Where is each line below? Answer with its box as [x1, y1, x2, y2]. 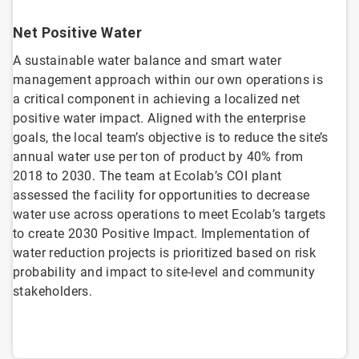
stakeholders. [13, 284, 93, 300]
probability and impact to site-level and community [13, 264, 315, 280]
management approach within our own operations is [13, 72, 324, 88]
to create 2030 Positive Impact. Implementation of [13, 226, 311, 242]
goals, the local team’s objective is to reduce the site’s [13, 130, 329, 146]
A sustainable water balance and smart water [13, 53, 282, 69]
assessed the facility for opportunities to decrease [13, 188, 310, 204]
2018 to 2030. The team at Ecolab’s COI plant [13, 168, 282, 184]
